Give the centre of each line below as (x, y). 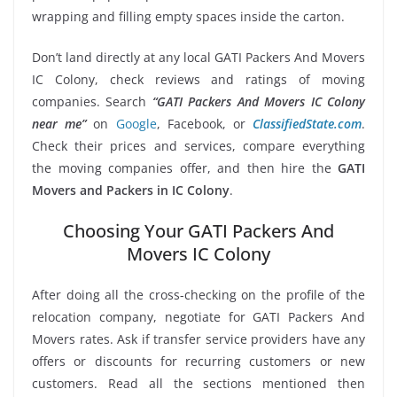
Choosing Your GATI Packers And (198, 230)
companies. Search (92, 101)
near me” (59, 123)
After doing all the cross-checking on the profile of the (198, 294)
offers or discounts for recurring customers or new (198, 361)
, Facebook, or (205, 123)
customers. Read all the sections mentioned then (198, 383)
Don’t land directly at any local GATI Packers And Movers (198, 57)
